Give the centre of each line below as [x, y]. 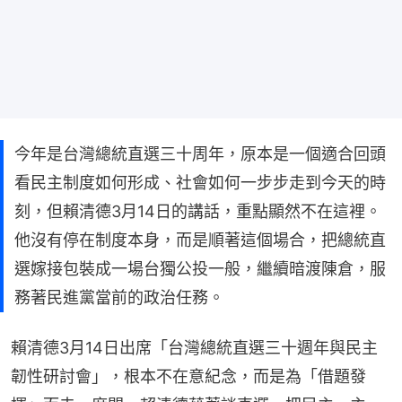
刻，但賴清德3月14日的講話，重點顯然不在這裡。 [198, 211]
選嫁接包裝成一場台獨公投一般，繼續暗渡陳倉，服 [200, 268]
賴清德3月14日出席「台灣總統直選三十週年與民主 [194, 347]
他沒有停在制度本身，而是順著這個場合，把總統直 [200, 240]
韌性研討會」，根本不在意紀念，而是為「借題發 [188, 376]
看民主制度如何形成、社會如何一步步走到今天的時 [200, 182]
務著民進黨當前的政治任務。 [119, 297]
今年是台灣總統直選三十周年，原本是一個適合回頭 [200, 153]
